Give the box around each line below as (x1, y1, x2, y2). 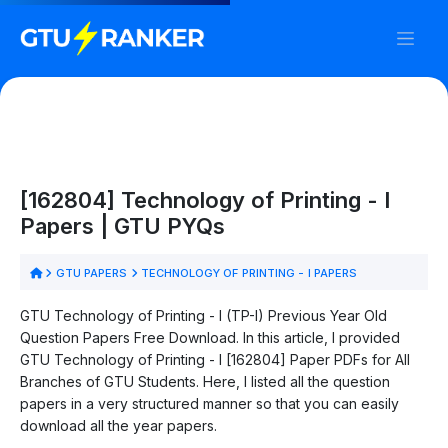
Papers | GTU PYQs (20, 212, 225, 239)
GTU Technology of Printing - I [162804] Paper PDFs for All (20, 350, 410, 368)
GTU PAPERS (52, 265, 131, 280)
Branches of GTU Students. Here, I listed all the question (20, 372, 390, 390)
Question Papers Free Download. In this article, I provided (20, 328, 400, 346)
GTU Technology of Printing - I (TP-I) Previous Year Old (20, 306, 387, 324)
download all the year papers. (20, 416, 217, 434)
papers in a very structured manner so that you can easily (20, 394, 399, 412)
